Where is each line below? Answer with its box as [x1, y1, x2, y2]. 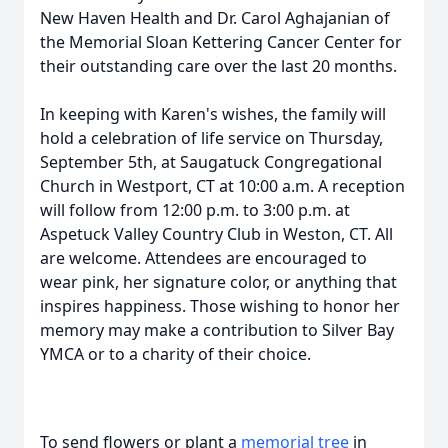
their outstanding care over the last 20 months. [40, 55, 397, 77]
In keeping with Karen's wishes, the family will [40, 103, 386, 125]
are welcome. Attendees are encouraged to [40, 247, 367, 269]
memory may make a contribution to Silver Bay [40, 319, 394, 341]
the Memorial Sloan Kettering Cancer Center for [40, 31, 402, 53]
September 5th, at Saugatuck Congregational [40, 151, 382, 173]
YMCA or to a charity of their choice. [40, 343, 311, 365]
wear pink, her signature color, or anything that [40, 271, 397, 293]
